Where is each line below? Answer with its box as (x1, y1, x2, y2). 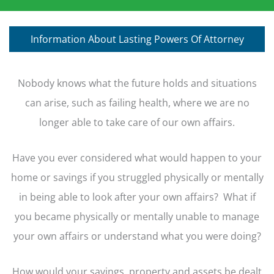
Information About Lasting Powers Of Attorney (30, 31, 244, 46)
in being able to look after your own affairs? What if (18, 190, 256, 204)
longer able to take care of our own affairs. (39, 114, 235, 129)
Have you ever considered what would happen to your (12, 150, 262, 165)
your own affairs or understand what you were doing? (13, 229, 261, 243)
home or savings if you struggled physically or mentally (10, 170, 264, 185)
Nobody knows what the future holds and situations (17, 75, 257, 90)
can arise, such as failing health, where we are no (24, 95, 250, 109)
